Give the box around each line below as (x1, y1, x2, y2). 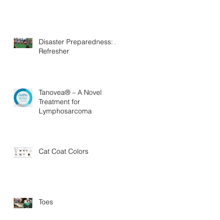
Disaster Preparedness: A (39, 37, 119, 46)
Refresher (39, 46, 69, 55)
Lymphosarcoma (39, 106, 92, 115)
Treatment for (39, 97, 80, 106)
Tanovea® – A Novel (39, 87, 102, 97)
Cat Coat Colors (39, 146, 88, 156)
